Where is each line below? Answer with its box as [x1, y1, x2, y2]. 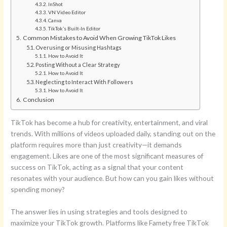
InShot [48, 1, 63, 8]
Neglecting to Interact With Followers [35, 79, 133, 86]
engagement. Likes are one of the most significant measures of [11, 152, 204, 161]
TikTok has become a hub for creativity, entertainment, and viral [11, 118, 208, 127]
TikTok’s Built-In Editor [48, 25, 101, 32]
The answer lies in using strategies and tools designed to [11, 207, 188, 216]
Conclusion [22, 96, 54, 104]
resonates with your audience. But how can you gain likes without [11, 174, 214, 183]
